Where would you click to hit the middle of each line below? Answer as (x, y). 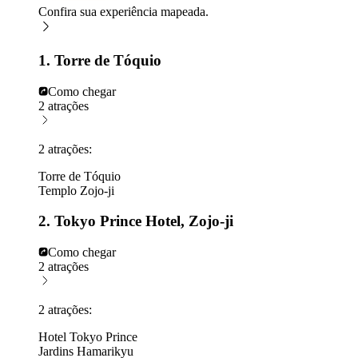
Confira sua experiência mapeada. (123, 12)
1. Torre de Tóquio (100, 60)
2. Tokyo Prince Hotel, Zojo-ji (136, 221)
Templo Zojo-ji (76, 190)
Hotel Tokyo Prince (88, 336)
